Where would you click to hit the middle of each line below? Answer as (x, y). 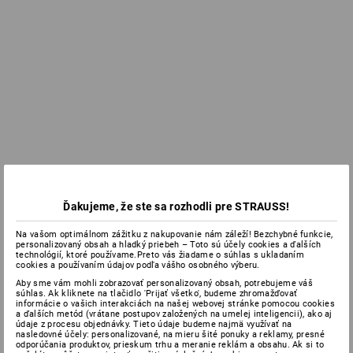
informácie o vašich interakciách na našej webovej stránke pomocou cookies (175, 304)
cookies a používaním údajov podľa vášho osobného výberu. (138, 265)
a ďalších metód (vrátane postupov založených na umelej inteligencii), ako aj (174, 314)
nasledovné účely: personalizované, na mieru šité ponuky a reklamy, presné (170, 334)
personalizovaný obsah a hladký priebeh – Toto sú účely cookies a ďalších (169, 245)
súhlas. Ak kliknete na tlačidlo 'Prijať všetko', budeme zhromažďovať (157, 294)
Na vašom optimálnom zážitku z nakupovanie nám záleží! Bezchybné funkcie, (175, 234)
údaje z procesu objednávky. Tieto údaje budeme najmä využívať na (154, 324)
